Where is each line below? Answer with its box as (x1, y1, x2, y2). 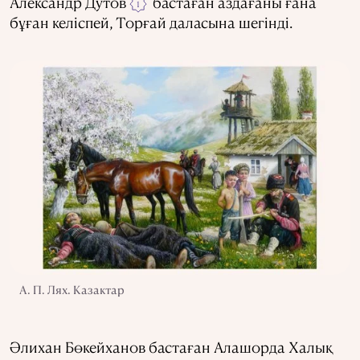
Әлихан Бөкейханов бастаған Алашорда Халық (10, 337, 333, 356)
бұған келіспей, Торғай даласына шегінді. (10, 13, 292, 32)
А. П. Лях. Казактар (19, 281, 125, 297)
